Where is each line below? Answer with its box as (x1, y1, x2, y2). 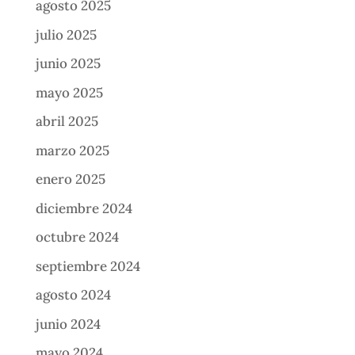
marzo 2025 (35, 141, 109, 159)
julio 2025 (35, 25, 97, 44)
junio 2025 (35, 55, 101, 73)
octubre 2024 (35, 228, 119, 246)
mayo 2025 (35, 83, 103, 101)
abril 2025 (35, 113, 98, 131)
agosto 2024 (35, 286, 111, 304)
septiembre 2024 (35, 257, 140, 275)
